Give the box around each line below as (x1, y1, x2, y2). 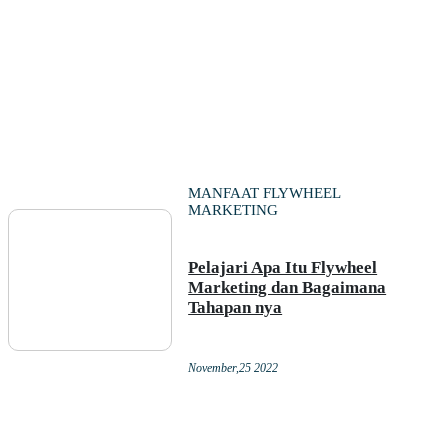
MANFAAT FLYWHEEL (188, 184, 341, 201)
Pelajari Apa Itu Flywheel (188, 258, 378, 278)
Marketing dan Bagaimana (188, 278, 387, 298)
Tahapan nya (188, 298, 283, 318)
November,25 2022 (188, 360, 279, 375)
